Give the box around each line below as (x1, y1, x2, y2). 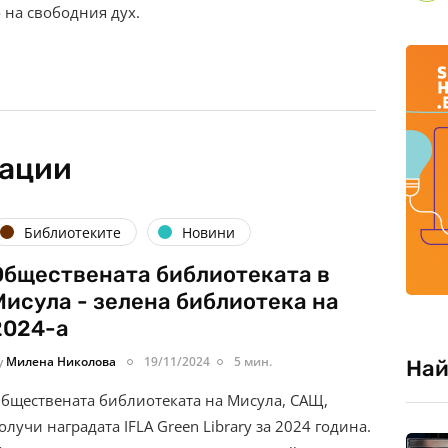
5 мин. (234, 353, 272, 371)
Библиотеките (24, 222, 121, 242)
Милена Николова (6, 353, 116, 371)
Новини (182, 222, 235, 242)
